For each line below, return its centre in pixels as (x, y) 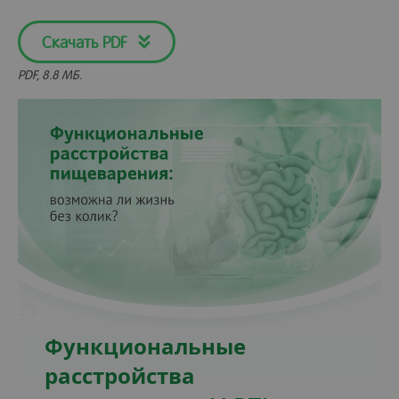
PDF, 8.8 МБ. (50, 74)
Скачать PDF (84, 41)
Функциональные (145, 346)
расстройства (120, 375)
